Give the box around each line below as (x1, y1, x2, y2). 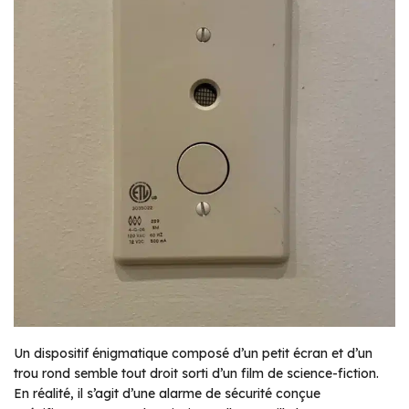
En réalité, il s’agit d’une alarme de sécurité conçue (14, 385, 320, 403)
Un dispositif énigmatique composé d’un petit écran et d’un (14, 345, 372, 362)
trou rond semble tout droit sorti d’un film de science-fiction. (14, 365, 379, 383)
